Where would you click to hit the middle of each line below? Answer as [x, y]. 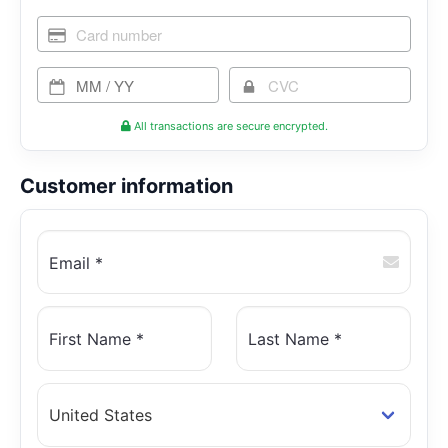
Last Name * [295, 339]
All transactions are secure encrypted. [230, 126]
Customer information [126, 186]
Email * [76, 262]
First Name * [96, 339]
